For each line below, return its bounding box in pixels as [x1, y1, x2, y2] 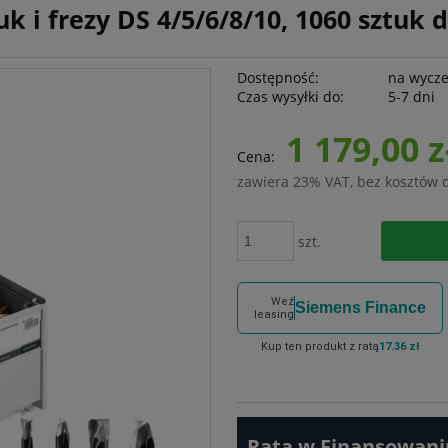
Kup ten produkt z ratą [260, 339, 379, 353]
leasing [253, 307, 294, 321]
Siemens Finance [294, 298, 426, 316]
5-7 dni [387, 86, 435, 106]
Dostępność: [236, 67, 319, 87]
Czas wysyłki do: [236, 86, 344, 106]
